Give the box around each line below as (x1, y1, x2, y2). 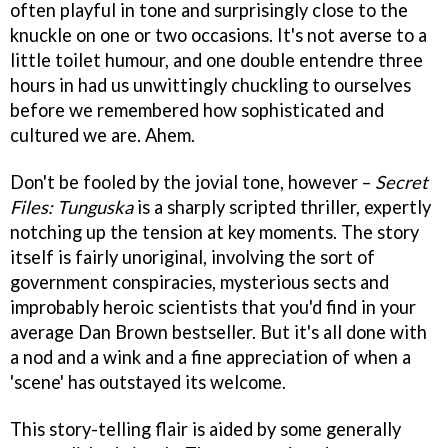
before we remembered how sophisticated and (10, 99, 384, 121)
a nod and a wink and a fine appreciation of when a (10, 345, 411, 368)
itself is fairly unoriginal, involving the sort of (10, 245, 375, 268)
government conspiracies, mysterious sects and (10, 270, 389, 293)
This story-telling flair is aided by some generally (10, 417, 401, 440)
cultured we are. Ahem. (10, 124, 195, 146)
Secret (375, 170, 428, 193)
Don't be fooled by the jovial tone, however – (10, 170, 375, 193)
